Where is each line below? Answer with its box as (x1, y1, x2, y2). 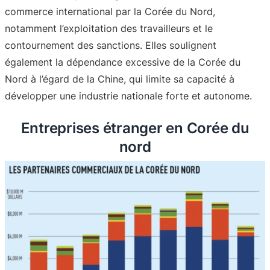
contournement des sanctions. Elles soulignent (5, 39, 216, 52)
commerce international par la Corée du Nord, (5, 5, 215, 18)
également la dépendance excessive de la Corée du (5, 56, 240, 69)
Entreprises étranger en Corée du (20, 119, 250, 137)
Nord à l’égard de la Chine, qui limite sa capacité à (5, 73, 234, 86)
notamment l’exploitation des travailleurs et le (5, 22, 213, 35)
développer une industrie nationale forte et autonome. (5, 90, 252, 102)
